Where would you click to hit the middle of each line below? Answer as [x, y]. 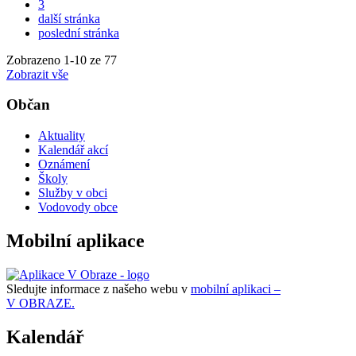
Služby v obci [73, 192]
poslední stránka [79, 33]
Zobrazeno [35, 60]
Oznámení [64, 164]
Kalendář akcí [73, 149]
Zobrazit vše [37, 74]
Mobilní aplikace [75, 240]
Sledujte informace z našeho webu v [99, 288]
